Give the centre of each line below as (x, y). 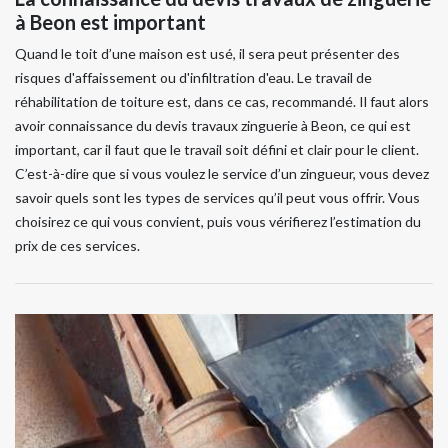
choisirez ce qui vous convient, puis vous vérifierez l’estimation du (218, 221)
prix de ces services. (77, 245)
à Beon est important (110, 22)
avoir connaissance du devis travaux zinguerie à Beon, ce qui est (213, 125)
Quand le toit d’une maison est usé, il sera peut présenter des (207, 53)
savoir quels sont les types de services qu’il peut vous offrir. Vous (217, 197)
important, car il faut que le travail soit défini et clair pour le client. (217, 149)
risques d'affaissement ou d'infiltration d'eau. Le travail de (193, 77)
